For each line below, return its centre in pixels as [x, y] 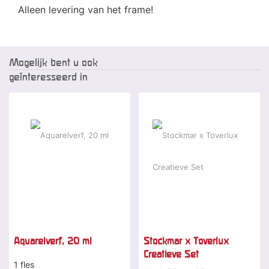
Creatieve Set [171, 254]
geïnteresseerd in [48, 77]
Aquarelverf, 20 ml [53, 241]
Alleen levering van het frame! [86, 10]
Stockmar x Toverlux [186, 241]
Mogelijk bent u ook [53, 62]
